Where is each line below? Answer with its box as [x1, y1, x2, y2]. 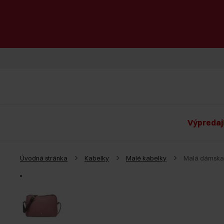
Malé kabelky [126, 154, 166, 162]
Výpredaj [187, 117, 223, 127]
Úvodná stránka [20, 154, 67, 162]
